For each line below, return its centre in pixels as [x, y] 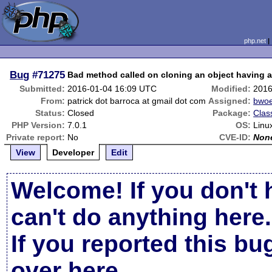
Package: [232, 113]
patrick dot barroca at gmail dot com [137, 101]
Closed [81, 113]
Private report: [36, 137]
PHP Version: [39, 125]
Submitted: [42, 89]
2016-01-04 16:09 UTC [112, 89]
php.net [255, 41]
